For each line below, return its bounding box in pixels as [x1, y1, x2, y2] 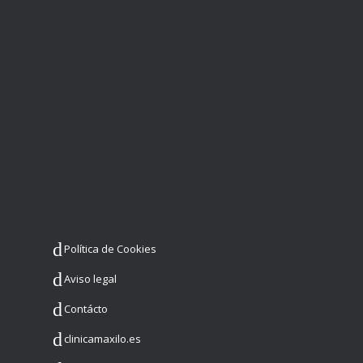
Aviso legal [64, 271, 117, 287]
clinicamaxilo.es [64, 331, 141, 347]
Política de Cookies [64, 241, 156, 257]
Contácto [64, 301, 108, 317]
